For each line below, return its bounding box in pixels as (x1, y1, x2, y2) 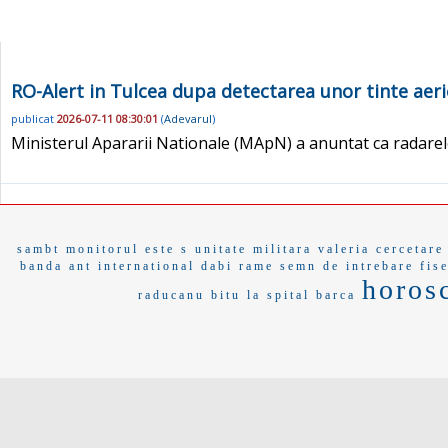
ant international (69, 258, 195, 273)
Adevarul (164, 111, 212, 127)
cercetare (375, 241, 444, 256)
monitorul (65, 241, 139, 256)
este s (144, 241, 189, 256)
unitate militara (194, 241, 312, 256)
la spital (247, 287, 310, 302)
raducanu (138, 287, 205, 302)
